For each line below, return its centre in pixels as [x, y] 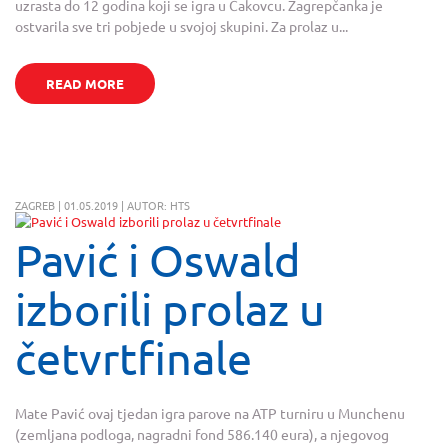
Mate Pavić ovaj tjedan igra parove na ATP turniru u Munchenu [210, 413]
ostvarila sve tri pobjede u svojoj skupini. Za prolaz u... [181, 25]
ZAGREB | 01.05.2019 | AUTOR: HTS [102, 204]
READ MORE [84, 83]
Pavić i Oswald [158, 259]
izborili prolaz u [170, 308]
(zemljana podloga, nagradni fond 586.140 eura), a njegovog [202, 434]
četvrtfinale [133, 357]
